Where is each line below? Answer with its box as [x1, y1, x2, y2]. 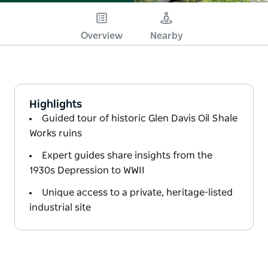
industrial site [29, 202, 91, 212]
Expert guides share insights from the [42, 150, 212, 160]
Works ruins [29, 128, 82, 138]
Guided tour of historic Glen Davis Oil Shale [42, 113, 237, 123]
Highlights [29, 99, 82, 110]
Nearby [150, 31, 183, 41]
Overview [81, 31, 123, 41]
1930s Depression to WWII [29, 165, 145, 175]
